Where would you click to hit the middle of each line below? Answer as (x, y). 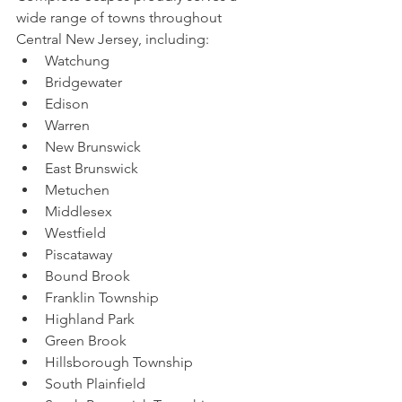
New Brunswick (93, 147)
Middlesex (79, 212)
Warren (67, 126)
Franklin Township (102, 298)
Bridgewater (83, 83)
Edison (67, 104)
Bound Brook (87, 276)
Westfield (75, 233)
